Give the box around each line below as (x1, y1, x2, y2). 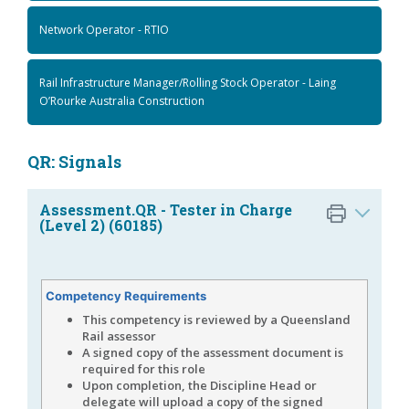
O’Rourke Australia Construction (39, 92, 204, 109)
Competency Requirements (46, 288, 206, 303)
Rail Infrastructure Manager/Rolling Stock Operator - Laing (39, 74, 336, 90)
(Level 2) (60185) (39, 215, 163, 235)
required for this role (82, 360, 205, 377)
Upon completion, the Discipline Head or (82, 376, 317, 393)
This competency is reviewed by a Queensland (82, 310, 351, 328)
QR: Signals (27, 150, 121, 173)
